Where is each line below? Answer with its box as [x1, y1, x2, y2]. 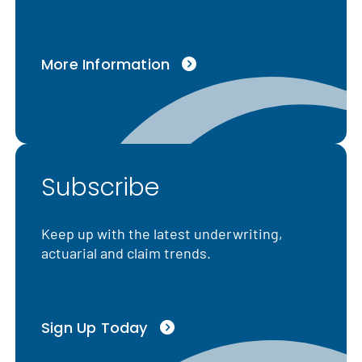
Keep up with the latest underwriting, [41, 225, 283, 243]
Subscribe [41, 170, 159, 205]
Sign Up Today [41, 318, 148, 339]
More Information [41, 54, 170, 75]
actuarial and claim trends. [41, 244, 211, 263]
